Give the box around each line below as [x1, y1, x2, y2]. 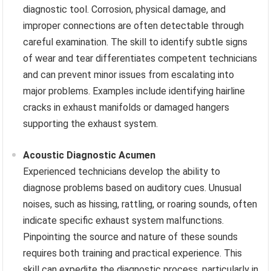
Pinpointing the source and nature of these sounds [23, 231, 238, 243]
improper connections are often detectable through [23, 20, 244, 32]
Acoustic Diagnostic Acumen [23, 149, 156, 162]
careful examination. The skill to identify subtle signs [23, 36, 248, 48]
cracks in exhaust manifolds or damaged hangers [23, 102, 230, 114]
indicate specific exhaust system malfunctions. [23, 215, 224, 227]
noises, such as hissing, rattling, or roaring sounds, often [23, 198, 258, 211]
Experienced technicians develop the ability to [23, 166, 221, 178]
